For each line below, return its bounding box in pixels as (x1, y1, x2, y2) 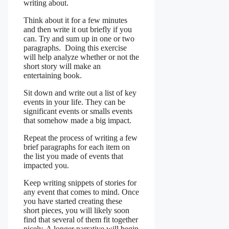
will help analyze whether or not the (24, 52, 139, 61)
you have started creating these (24, 196, 122, 205)
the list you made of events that (24, 151, 123, 161)
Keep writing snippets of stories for (24, 178, 136, 187)
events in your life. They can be (24, 97, 125, 106)
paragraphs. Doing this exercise (24, 43, 127, 52)
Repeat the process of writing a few (24, 133, 138, 142)
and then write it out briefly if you (24, 25, 132, 34)
